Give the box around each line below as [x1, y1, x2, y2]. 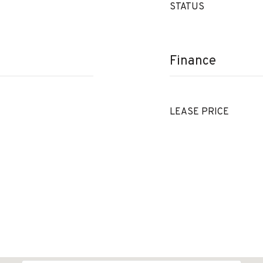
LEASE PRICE [170, 106, 229, 118]
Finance [170, 53, 216, 69]
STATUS [170, 1, 204, 13]
